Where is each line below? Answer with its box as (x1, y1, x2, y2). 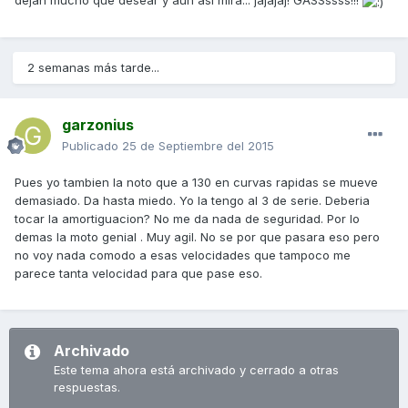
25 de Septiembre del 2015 (122, 138, 274, 154)
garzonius (62, 116, 134, 135)
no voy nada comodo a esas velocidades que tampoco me (15, 248, 351, 263)
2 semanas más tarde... (27, 60, 159, 76)
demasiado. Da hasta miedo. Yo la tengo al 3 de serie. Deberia (15, 193, 370, 209)
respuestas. (54, 380, 120, 395)
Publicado (62, 138, 122, 154)
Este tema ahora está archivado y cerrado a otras (54, 362, 339, 378)
